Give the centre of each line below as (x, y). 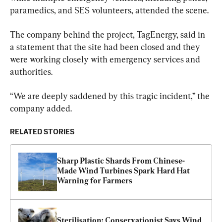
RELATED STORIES (42, 132)
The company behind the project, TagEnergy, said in (109, 35)
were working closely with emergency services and (106, 59)
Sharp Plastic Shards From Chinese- (121, 161)
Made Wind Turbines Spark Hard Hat (123, 171)
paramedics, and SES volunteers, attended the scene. (109, 10)
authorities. (31, 72)
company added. (41, 109)
